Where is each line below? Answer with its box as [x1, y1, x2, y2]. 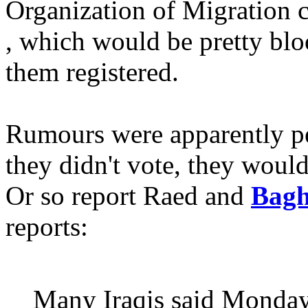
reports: [5, 211, 88, 241]
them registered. [5, 56, 179, 87]
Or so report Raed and [5, 180, 251, 210]
